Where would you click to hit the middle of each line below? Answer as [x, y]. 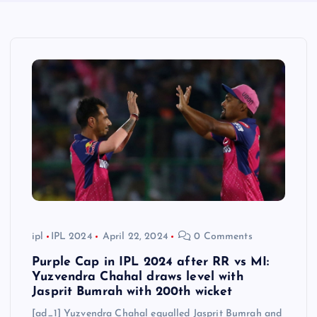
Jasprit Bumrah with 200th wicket [132, 292]
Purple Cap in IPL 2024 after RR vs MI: [151, 263]
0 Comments [222, 237]
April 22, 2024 [135, 237]
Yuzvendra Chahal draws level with [138, 277]
